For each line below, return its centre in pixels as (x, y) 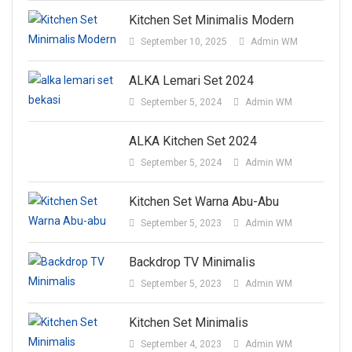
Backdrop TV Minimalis (192, 262)
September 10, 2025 (183, 41)
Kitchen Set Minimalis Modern (211, 20)
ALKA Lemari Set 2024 (191, 80)
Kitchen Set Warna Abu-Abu (203, 201)
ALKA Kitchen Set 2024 (192, 141)
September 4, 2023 (181, 344)
